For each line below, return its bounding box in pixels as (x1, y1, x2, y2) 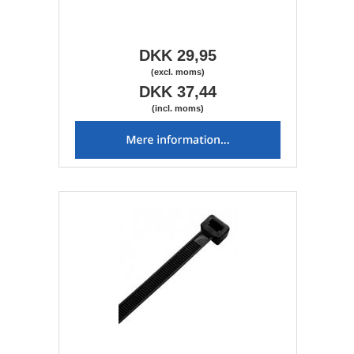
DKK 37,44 (139, 83, 217, 101)
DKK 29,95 (139, 47, 217, 65)
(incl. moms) (152, 104, 204, 114)
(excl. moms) (151, 67, 205, 77)
